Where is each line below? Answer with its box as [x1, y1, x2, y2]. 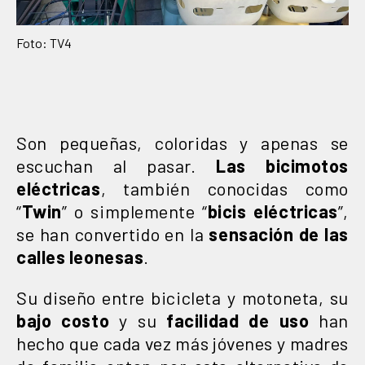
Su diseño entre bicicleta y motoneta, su [16, 286, 349, 308]
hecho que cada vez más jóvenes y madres [16, 332, 349, 354]
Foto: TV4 [16, 34, 72, 51]
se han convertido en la [16, 222, 209, 244]
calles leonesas [16, 245, 144, 267]
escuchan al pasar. [16, 154, 216, 176]
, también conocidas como [100, 177, 349, 199]
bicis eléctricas [207, 200, 338, 222]
